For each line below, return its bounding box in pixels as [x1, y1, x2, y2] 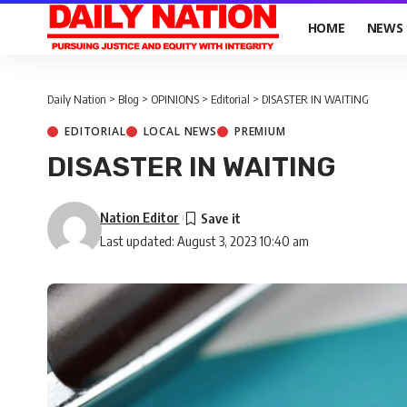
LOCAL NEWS [143, 124, 217, 139]
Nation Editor [100, 209, 180, 225]
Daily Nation [47, 92, 106, 106]
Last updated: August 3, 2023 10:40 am [100, 233, 310, 249]
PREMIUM [233, 124, 286, 139]
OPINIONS [151, 92, 199, 106]
